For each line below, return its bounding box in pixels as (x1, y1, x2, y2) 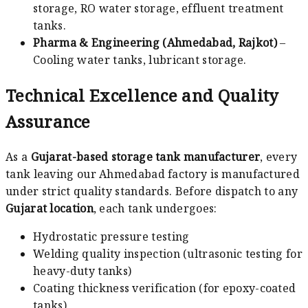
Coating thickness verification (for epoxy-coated (33, 280, 296, 296)
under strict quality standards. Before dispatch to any (5, 183, 298, 199)
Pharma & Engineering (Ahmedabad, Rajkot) (33, 35, 277, 51)
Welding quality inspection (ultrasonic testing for (33, 245, 302, 261)
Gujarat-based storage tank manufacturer (30, 148, 261, 164)
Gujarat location (5, 200, 93, 216)
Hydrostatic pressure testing (33, 228, 190, 244)
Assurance (5, 110, 91, 133)
